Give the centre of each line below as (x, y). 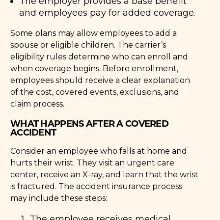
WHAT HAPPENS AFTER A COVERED (89, 123)
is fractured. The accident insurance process (96, 186)
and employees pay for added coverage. (108, 13)
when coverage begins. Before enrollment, (95, 68)
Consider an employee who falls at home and (99, 151)
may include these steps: (59, 198)
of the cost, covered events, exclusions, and (95, 92)
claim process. (38, 104)
